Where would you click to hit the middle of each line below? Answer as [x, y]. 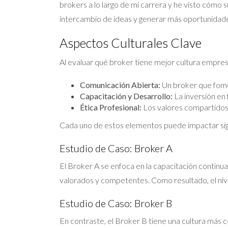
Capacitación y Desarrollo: [126, 96]
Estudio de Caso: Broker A [116, 148]
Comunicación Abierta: [120, 84]
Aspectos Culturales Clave [131, 42]
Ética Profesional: [111, 107]
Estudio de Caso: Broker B [116, 203]
